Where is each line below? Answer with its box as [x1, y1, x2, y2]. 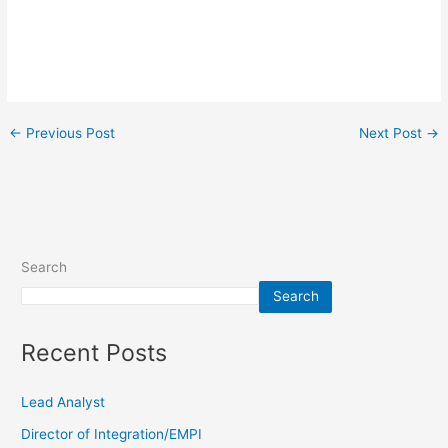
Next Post [358, 125, 426, 142]
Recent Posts [21, 337, 168, 367]
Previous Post [22, 125, 116, 142]
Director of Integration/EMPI [21, 426, 203, 443]
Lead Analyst [21, 394, 106, 411]
